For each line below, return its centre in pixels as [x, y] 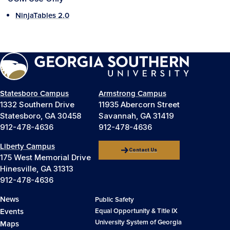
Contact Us [143, 150]
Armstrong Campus [132, 94]
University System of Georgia [138, 223]
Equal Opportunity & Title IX [136, 211]
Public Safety [114, 200]
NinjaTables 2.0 [42, 15]
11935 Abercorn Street [139, 105]
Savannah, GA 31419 [136, 116]
